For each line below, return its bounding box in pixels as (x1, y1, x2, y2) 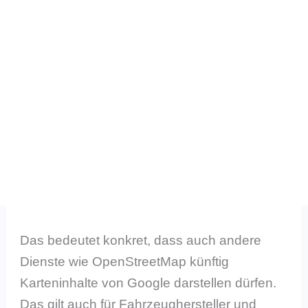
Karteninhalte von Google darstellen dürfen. (20, 275, 277, 290)
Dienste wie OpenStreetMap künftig (20, 254, 230, 269)
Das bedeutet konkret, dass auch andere (20, 232, 262, 247)
